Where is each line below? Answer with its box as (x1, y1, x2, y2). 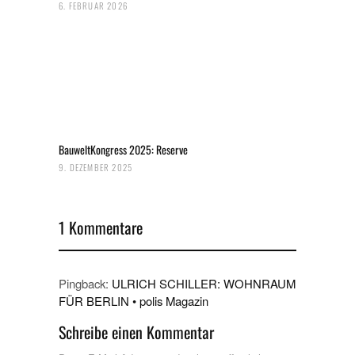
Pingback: (59, 274, 112, 292)
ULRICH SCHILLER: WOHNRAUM (112, 274, 296, 292)
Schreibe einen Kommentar (59, 319, 214, 344)
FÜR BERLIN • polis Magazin (59, 292, 208, 309)
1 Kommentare (59, 215, 143, 239)
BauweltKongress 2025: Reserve (59, 140, 188, 158)
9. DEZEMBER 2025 (59, 160, 133, 174)
